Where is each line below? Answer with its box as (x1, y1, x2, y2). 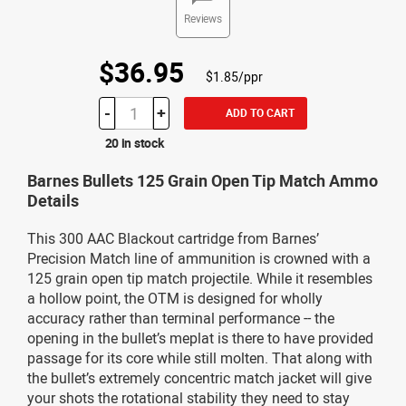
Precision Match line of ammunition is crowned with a (27, 247, 371, 268)
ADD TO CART (225, 104, 295, 120)
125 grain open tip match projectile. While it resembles (27, 267, 372, 288)
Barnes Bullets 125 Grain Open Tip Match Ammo (27, 169, 378, 191)
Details (27, 188, 79, 211)
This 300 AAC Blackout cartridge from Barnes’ (27, 227, 319, 248)
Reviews (184, 10, 222, 25)
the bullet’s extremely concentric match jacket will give (27, 367, 372, 388)
